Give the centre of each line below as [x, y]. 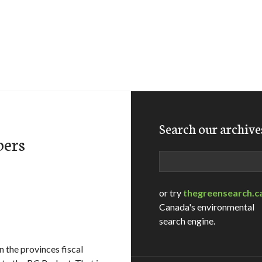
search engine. [187, 221]
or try [171, 193]
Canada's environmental [207, 207]
